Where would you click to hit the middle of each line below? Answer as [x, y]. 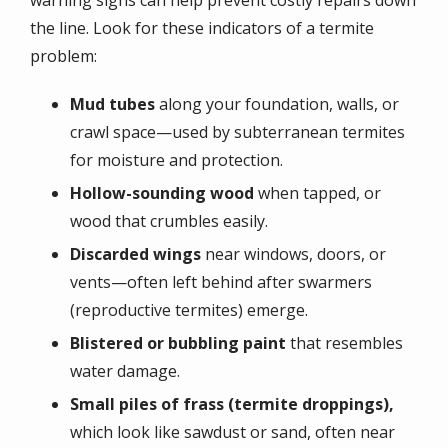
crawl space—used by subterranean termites [237, 131]
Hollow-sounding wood [162, 192]
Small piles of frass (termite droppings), [232, 403]
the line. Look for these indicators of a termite [202, 27]
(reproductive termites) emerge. [189, 309]
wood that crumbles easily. [169, 220]
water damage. [125, 370]
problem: [63, 55]
